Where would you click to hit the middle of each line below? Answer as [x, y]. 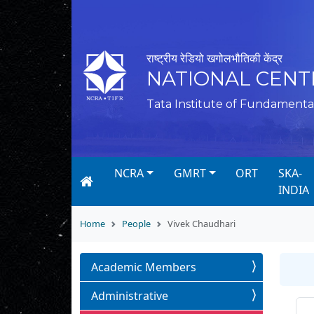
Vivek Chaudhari [202, 224]
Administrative [130, 296]
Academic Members [144, 267]
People [136, 224]
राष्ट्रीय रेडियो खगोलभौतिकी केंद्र [214, 59]
